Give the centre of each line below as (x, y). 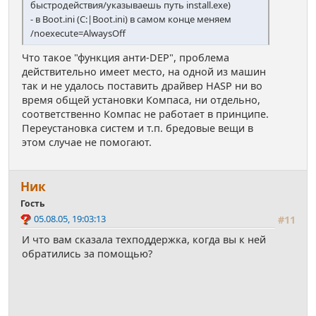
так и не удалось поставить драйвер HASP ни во (142, 86)
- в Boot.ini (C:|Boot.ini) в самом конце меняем (131, 19)
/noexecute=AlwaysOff (78, 34)
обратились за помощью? (87, 254)
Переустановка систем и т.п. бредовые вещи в (138, 128)
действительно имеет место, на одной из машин (144, 72)
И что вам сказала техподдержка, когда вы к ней (144, 240)
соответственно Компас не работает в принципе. (145, 114)
